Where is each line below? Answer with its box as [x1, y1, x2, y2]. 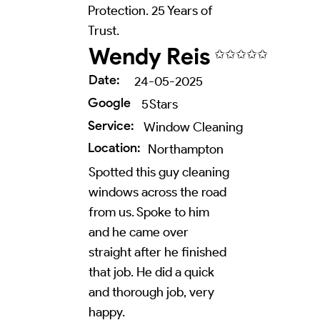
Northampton [147, 141, 224, 158]
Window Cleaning [143, 119, 243, 135]
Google [88, 94, 131, 111]
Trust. [88, 22, 120, 39]
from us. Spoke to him [88, 204, 209, 220]
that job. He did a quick [88, 264, 214, 280]
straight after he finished [88, 244, 226, 260]
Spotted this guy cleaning [88, 164, 229, 180]
